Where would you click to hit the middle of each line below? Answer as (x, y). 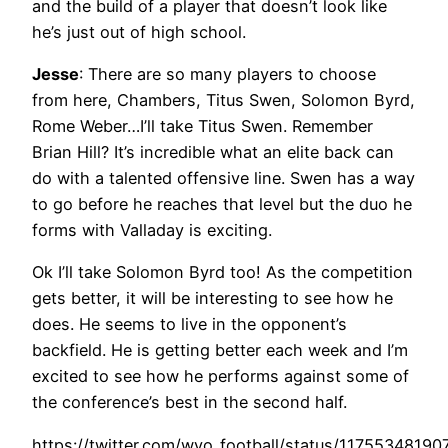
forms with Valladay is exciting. (152, 230)
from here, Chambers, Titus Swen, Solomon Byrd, (223, 100)
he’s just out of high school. (139, 31)
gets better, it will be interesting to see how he (212, 298)
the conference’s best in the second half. (189, 402)
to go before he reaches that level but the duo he (222, 204)
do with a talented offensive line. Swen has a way (223, 178)
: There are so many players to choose (227, 74)
